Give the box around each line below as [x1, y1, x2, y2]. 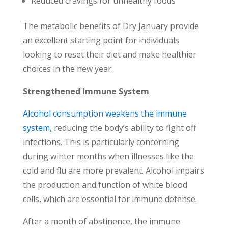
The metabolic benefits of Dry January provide [22, 20, 199, 32]
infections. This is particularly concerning [22, 136, 179, 148]
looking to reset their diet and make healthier [22, 49, 196, 61]
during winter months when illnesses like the [22, 151, 194, 162]
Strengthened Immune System [22, 85, 149, 97]
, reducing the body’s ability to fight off [49, 122, 196, 134]
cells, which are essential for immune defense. [22, 193, 197, 205]
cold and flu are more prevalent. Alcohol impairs [22, 165, 204, 177]
